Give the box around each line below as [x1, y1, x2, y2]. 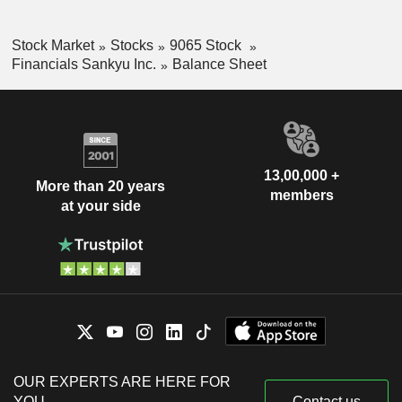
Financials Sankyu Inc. [11, 56, 156, 72]
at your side [60, 198, 141, 214]
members [269, 187, 334, 203]
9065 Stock [169, 38, 245, 54]
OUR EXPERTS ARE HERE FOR [13, 373, 231, 389]
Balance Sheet [171, 56, 267, 72]
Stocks [109, 38, 153, 54]
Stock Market [11, 38, 94, 54]
